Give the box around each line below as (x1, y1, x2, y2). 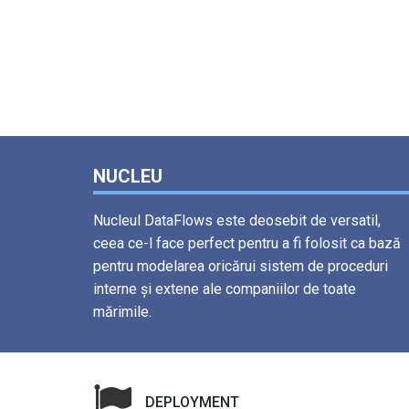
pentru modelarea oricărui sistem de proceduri (93, 257, 388, 276)
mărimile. (93, 303, 152, 321)
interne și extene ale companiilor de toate (93, 280, 356, 299)
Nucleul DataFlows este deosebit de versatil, (93, 212, 381, 230)
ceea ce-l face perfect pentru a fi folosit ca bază (93, 235, 401, 253)
